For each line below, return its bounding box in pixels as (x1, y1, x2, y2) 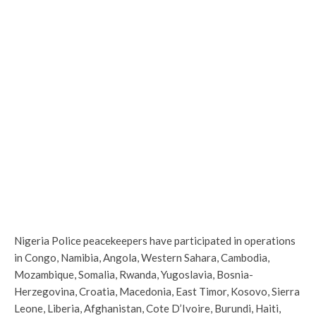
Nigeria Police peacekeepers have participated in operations (14, 234, 296, 247)
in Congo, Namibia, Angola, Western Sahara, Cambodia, (14, 251, 269, 264)
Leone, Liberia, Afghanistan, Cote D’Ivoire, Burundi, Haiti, (14, 302, 281, 315)
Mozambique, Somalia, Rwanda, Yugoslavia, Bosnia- (14, 268, 253, 281)
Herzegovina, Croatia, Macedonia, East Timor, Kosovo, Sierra (14, 285, 300, 298)
